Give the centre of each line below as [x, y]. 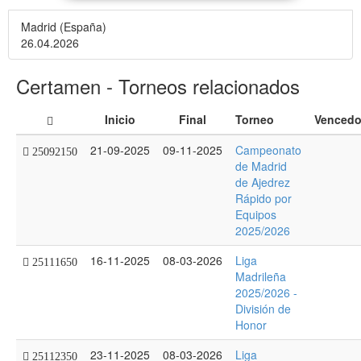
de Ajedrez [263, 182]
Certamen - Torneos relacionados [158, 86]
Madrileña [261, 276]
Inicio [120, 119]
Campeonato [268, 150]
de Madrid [261, 166]
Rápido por [263, 198]
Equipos [256, 214]
